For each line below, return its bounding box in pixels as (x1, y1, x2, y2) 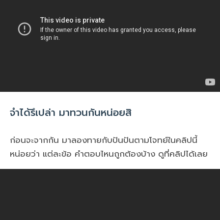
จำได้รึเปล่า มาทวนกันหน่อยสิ (10, 105, 132, 120)
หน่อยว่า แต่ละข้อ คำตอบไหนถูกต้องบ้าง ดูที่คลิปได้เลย (10, 147, 208, 160)
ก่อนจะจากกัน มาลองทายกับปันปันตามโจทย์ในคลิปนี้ (10, 133, 197, 146)
